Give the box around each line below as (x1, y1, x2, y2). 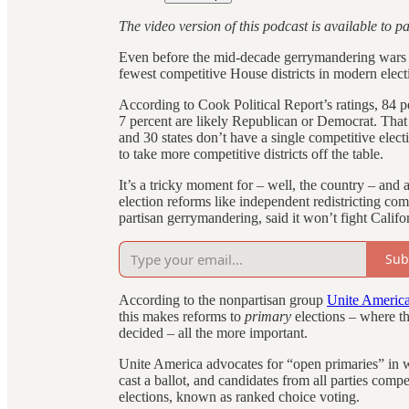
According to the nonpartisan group (119, 291, 327, 308)
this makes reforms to (119, 308, 245, 324)
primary (245, 308, 291, 324)
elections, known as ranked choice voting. (119, 388, 360, 404)
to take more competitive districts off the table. (119, 145, 383, 162)
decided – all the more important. (119, 324, 308, 341)
